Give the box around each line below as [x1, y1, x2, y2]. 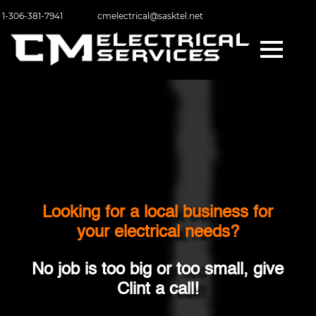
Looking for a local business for [42, 205, 274, 222]
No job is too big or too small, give [32, 262, 284, 279]
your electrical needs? [76, 224, 239, 242]
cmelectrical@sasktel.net [97, 11, 203, 21]
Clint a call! [116, 281, 199, 299]
